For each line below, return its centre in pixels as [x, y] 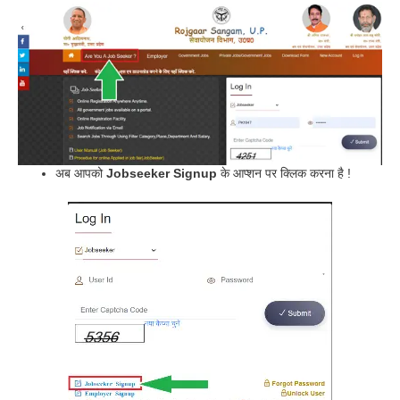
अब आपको [81, 174]
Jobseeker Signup [162, 174]
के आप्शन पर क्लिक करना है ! [286, 174]
